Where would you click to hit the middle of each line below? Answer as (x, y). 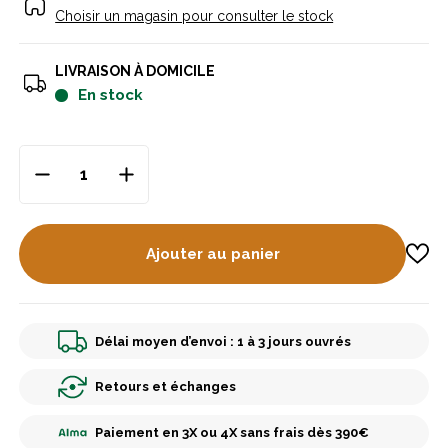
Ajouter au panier (212, 253)
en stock (114, 95)
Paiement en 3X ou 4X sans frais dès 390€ (231, 432)
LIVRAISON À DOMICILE (135, 71)
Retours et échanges (165, 387)
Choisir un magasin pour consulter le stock (194, 16)
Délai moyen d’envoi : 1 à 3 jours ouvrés (222, 341)
